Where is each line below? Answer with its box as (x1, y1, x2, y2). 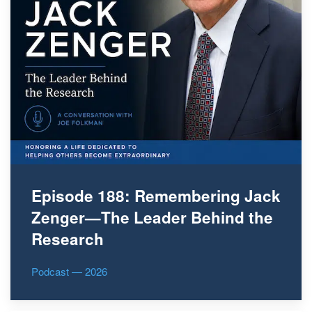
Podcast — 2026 (31, 264, 107, 279)
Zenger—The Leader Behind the (31, 206, 273, 229)
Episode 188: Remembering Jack (31, 185, 281, 208)
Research (31, 228, 104, 251)
